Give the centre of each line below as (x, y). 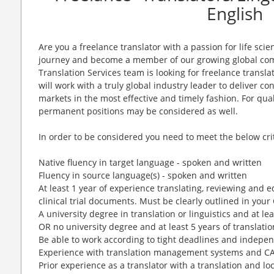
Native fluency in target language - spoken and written (150, 162)
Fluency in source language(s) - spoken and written (143, 175)
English (235, 13)
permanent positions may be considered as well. (138, 111)
